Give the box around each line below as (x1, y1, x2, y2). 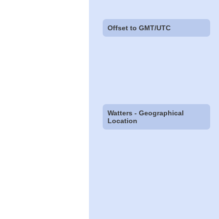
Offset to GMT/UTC (108, 23, 171, 32)
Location (108, 117, 138, 125)
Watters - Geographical (108, 109, 184, 117)
